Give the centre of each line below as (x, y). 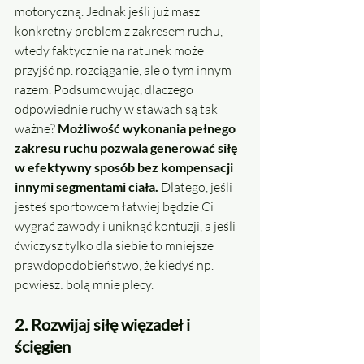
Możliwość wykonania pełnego (148, 128)
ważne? (36, 129)
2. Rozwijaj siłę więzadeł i (104, 325)
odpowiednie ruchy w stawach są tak (117, 109)
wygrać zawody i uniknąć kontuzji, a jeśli (126, 226)
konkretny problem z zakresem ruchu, (120, 31)
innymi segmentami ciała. (87, 187)
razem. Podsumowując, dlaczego (105, 90)
